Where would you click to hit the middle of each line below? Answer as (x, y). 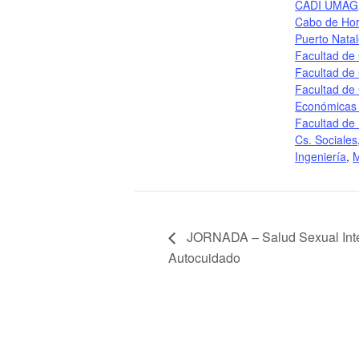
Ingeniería (321, 156)
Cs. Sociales (326, 139)
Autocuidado (204, 257)
